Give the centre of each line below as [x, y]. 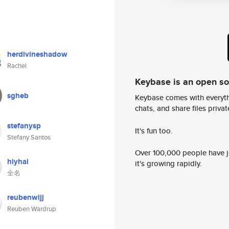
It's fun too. [154, 130]
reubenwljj [26, 197]
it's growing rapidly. [168, 164]
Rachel [17, 66]
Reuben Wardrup [32, 209]
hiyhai [18, 162]
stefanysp [24, 126]
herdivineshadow [37, 54]
